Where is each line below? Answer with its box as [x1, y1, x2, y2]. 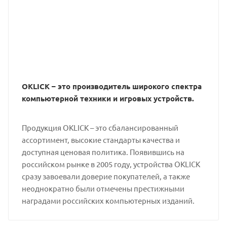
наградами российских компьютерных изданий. [21, 196, 195, 205]
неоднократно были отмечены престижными [21, 183, 184, 193]
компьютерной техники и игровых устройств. [21, 93, 194, 103]
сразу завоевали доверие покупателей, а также [21, 171, 190, 181]
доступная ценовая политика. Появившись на [21, 147, 184, 157]
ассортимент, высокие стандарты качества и [21, 135, 180, 144]
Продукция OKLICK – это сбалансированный [21, 123, 178, 132]
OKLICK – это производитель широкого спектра [21, 81, 202, 91]
